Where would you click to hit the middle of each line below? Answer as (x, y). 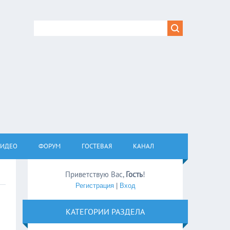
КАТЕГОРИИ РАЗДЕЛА (106, 212)
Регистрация (94, 186)
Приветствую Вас (94, 174)
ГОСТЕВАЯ (97, 146)
